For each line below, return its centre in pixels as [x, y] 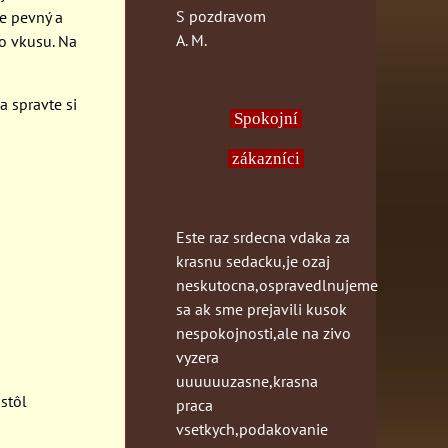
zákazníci [266, 158]
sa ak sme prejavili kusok [261, 308]
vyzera [197, 356]
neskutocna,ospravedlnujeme [277, 284]
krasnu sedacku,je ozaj [253, 260]
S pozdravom [221, 15]
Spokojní [268, 118]
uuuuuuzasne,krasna [247, 380]
